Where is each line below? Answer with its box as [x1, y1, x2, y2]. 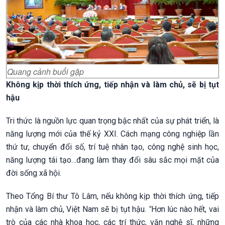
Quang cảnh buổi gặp [7, 66, 84, 78]
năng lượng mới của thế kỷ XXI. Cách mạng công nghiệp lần [6, 129, 219, 139]
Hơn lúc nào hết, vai [151, 204, 219, 214]
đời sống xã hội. [6, 168, 61, 178]
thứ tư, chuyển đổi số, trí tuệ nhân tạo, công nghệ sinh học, [6, 142, 219, 152]
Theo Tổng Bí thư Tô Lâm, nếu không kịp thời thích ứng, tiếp [6, 191, 219, 201]
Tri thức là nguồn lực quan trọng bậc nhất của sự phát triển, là [6, 116, 219, 126]
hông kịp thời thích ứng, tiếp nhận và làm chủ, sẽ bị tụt [11, 79, 219, 89]
